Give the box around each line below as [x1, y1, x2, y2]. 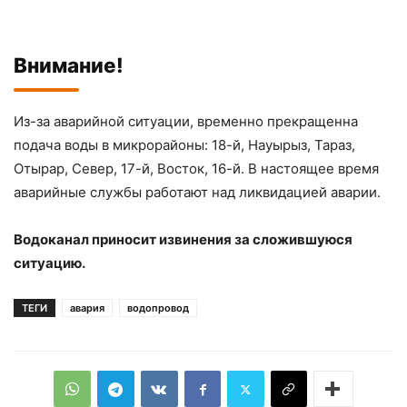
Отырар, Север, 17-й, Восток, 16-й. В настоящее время [14, 160, 379, 177]
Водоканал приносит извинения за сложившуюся [14, 231, 352, 248]
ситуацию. [14, 254, 85, 272]
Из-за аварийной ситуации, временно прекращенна [14, 113, 358, 130]
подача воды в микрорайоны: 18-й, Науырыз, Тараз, [14, 136, 355, 154]
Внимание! [14, 53, 124, 77]
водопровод [127, 302, 189, 314]
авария [70, 302, 104, 314]
